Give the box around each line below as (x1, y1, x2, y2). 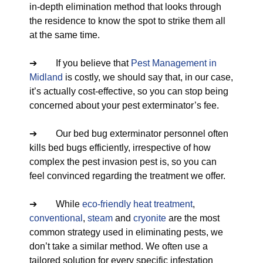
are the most (166, 213, 220, 223)
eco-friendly (82, 199, 131, 209)
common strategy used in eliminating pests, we (29, 227, 223, 237)
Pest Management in (131, 58, 217, 68)
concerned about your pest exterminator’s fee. (29, 100, 219, 110)
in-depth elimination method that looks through (29, 2, 221, 12)
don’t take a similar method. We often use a (29, 241, 208, 251)
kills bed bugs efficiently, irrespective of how (29, 143, 211, 153)
